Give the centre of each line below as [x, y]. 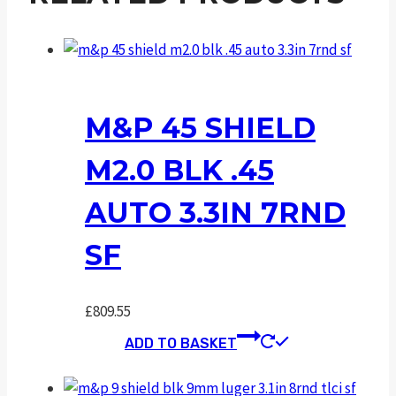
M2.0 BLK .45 [179, 170]
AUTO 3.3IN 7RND [215, 212]
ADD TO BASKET [181, 344]
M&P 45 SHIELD [200, 127]
